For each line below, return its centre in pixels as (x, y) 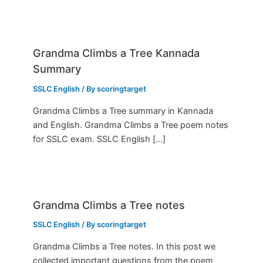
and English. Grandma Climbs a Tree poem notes (131, 125)
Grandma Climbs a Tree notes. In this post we (124, 247)
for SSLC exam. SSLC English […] (100, 139)
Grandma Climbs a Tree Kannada (117, 53)
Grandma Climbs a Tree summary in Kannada (123, 111)
